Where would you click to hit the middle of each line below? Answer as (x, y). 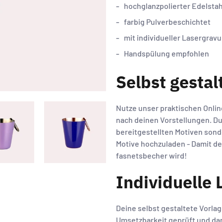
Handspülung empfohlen (166, 53)
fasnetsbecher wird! (151, 155)
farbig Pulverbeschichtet (167, 22)
